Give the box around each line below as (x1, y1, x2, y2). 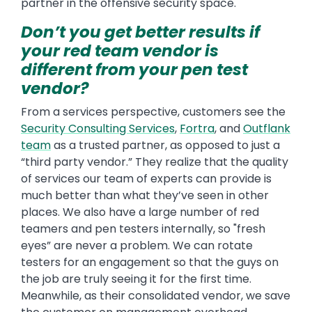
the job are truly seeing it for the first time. (21, 271, 251, 288)
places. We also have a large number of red (21, 204, 259, 221)
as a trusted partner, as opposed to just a (51, 137, 280, 154)
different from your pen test (21, 58, 248, 81)
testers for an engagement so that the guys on (21, 254, 279, 271)
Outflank (243, 120, 290, 137)
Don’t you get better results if (21, 21, 260, 44)
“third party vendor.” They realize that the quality (21, 154, 288, 171)
